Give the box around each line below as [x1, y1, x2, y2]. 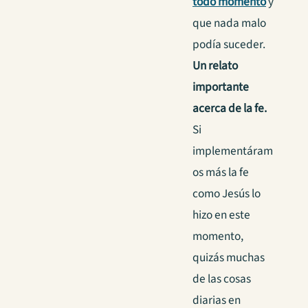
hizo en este [192, 206, 250, 224]
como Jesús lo [192, 185, 261, 203]
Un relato [192, 57, 238, 75]
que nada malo [192, 14, 266, 32]
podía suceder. [192, 36, 265, 54]
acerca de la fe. [192, 100, 267, 118]
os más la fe [192, 164, 249, 181]
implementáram [192, 142, 273, 160]
